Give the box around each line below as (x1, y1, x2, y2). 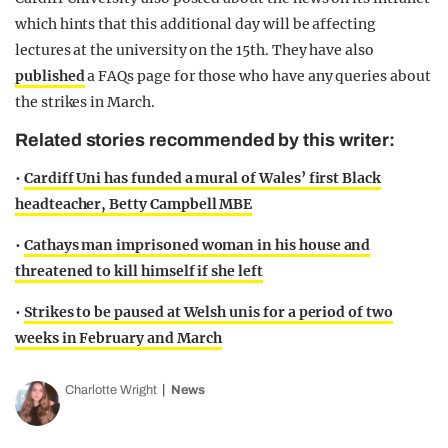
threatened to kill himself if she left (15, 262, 263, 280)
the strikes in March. (15, 93, 155, 111)
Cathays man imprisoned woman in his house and (23, 236, 371, 254)
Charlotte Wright (65, 383, 157, 397)
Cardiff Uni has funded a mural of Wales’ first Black (23, 169, 381, 187)
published (15, 67, 85, 85)
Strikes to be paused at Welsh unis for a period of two (23, 303, 393, 321)
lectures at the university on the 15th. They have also (15, 41, 374, 59)
